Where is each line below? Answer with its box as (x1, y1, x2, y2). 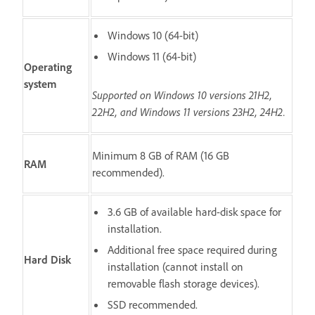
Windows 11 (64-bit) (108, 49, 196, 63)
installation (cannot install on (108, 259, 243, 274)
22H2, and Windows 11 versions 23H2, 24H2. (92, 104, 285, 119)
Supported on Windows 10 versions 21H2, (92, 87, 272, 102)
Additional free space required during (108, 242, 277, 257)
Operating (24, 59, 72, 74)
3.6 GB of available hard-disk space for (108, 204, 281, 219)
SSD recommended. (108, 297, 198, 311)
